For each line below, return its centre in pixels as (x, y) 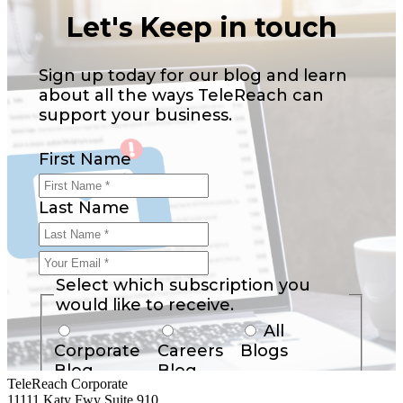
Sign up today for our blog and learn (193, 76)
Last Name (84, 208)
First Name (85, 160)
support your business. (135, 116)
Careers (190, 351)
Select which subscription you (184, 286)
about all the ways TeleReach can (181, 96)
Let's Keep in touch (201, 27)
